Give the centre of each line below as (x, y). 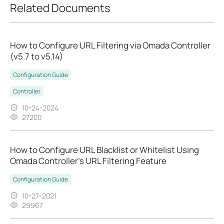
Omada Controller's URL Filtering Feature (88, 160)
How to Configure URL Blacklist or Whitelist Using (104, 149)
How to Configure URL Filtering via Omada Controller (110, 45)
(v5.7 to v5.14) (36, 56)
